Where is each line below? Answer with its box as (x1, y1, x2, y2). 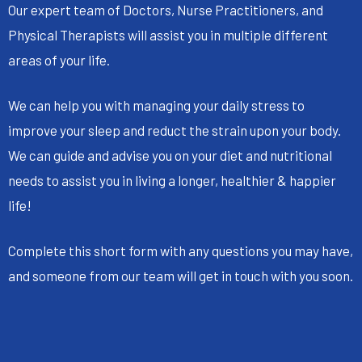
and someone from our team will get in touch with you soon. (8, 267, 353, 284)
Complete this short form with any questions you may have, (8, 242, 353, 259)
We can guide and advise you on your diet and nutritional (8, 146, 332, 163)
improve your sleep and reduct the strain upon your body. (8, 121, 341, 138)
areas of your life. (8, 52, 110, 69)
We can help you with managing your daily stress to (8, 96, 305, 113)
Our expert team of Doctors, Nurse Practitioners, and (8, 2, 323, 19)
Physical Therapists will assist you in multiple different (8, 27, 328, 44)
